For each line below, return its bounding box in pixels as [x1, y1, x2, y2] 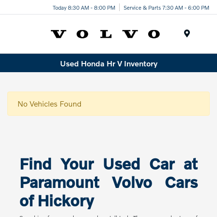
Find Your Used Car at [19, 155, 198, 173]
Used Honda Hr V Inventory [60, 58, 157, 68]
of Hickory [19, 191, 93, 210]
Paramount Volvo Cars [19, 173, 198, 191]
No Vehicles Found [17, 99, 81, 108]
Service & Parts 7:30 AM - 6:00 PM [124, 3, 209, 11]
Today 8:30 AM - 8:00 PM [53, 3, 115, 11]
